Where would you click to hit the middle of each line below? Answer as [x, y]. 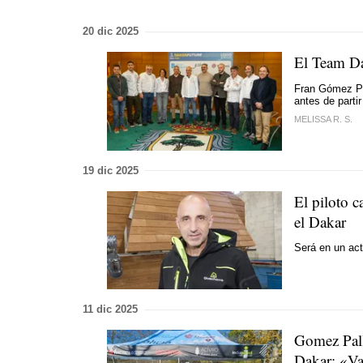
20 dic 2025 [111, 31]
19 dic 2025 [111, 170]
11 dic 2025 [110, 309]
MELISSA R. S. [323, 119]
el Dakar [320, 221]
